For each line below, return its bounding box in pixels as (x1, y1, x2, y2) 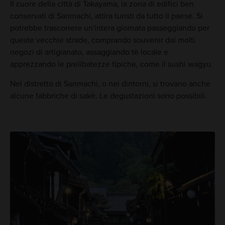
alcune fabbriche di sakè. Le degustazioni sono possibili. (10, 91, 209, 101)
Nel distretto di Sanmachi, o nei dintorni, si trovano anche (10, 79, 210, 89)
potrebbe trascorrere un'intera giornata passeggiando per (10, 23, 209, 34)
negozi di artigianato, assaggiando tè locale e (10, 47, 168, 58)
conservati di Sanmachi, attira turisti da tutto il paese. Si (10, 11, 203, 22)
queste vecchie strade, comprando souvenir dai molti (10, 35, 195, 46)
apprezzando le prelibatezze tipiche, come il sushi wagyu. (10, 59, 213, 70)
